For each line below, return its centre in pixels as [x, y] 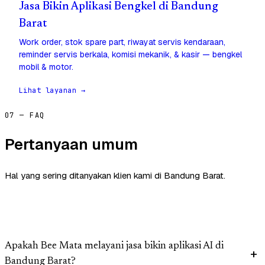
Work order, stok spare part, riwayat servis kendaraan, [122, 42]
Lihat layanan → [52, 91]
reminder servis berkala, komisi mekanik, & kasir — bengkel [130, 55]
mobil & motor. [46, 67]
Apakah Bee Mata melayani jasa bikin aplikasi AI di [114, 247]
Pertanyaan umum [71, 145]
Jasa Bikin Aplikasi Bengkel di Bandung [119, 7]
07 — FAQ [25, 116]
